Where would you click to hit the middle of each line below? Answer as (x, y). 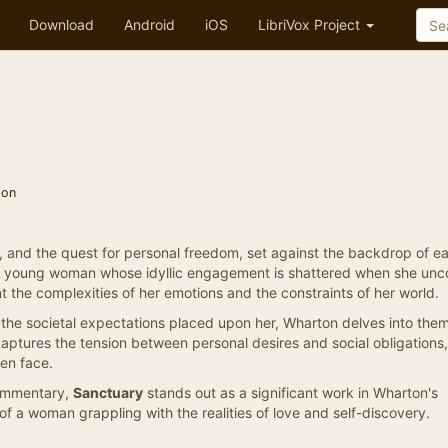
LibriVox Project (311, 24)
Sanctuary (108, 392)
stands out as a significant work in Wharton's (290, 392)
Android (149, 24)
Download (61, 24)
